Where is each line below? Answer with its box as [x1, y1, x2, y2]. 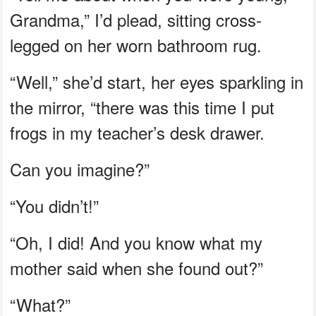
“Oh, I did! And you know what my [10, 229, 263, 255]
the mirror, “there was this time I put [10, 94, 275, 119]
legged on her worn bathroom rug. [10, 32, 262, 57]
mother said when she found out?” [10, 255, 264, 280]
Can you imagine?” [10, 156, 150, 181]
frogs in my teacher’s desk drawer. [10, 119, 265, 145]
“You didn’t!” [10, 193, 99, 218]
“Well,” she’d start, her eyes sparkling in [10, 68, 304, 94]
